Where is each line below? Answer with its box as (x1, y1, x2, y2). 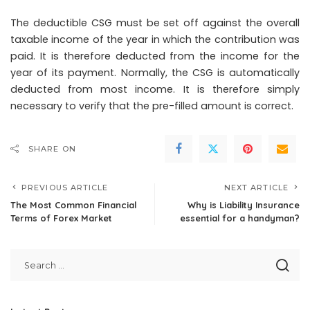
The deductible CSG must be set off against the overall (10, 16, 300, 30)
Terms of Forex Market (10, 212, 115, 224)
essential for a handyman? (180, 212, 300, 224)
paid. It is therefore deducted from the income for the (10, 49, 300, 64)
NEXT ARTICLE (224, 183, 289, 193)
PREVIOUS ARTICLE (21, 183, 109, 193)
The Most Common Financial (10, 199, 136, 211)
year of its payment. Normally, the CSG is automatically (10, 66, 300, 80)
